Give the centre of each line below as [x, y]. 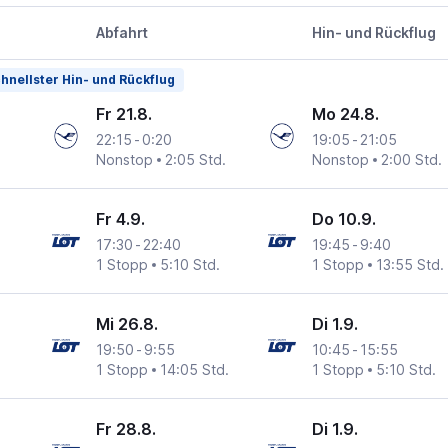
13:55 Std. [409, 265]
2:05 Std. [196, 160]
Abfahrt [121, 33]
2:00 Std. [411, 160]
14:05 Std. [195, 370]
